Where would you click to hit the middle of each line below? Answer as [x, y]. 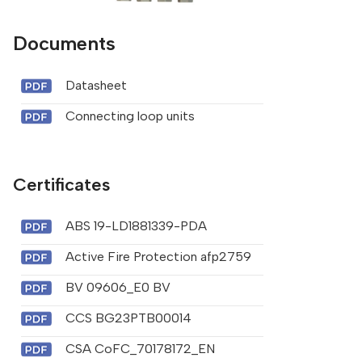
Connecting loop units [130, 116]
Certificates [61, 185]
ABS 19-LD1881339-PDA [136, 226]
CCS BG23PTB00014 [128, 318]
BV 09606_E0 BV [118, 288]
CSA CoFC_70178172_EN [140, 349]
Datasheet [96, 86]
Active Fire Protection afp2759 [158, 257]
